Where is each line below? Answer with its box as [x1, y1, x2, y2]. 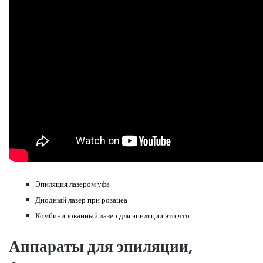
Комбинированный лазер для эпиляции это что [35, 210, 190, 221]
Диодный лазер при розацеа [35, 194, 127, 205]
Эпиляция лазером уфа [35, 178, 110, 190]
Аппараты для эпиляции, [9, 235, 193, 257]
